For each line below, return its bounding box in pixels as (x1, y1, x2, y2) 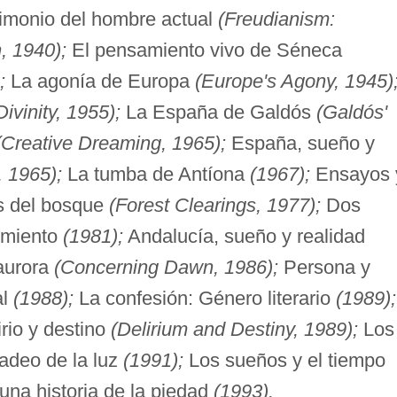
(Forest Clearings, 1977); (108, 193, 321, 216)
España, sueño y (225, 131, 375, 154)
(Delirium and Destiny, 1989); (110, 317, 358, 340)
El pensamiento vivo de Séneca (66, 38, 342, 61)
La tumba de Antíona (61, 162, 250, 185)
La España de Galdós (120, 100, 316, 123)
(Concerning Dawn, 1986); (53, 255, 278, 278)
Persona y (277, 255, 370, 278)
